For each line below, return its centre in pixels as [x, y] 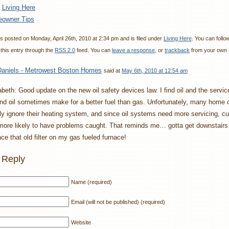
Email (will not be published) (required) [118, 202]
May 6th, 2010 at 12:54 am [155, 70]
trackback [177, 50]
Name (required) [91, 182]
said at [113, 70]
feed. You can [94, 50]
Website [81, 222]
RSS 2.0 [65, 50]
